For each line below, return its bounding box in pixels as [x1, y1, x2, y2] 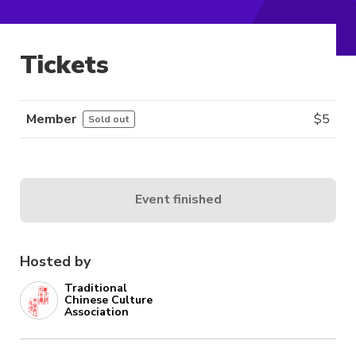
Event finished [134, 191, 222, 209]
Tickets [20, 48, 109, 83]
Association [64, 304, 129, 320]
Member [26, 110, 76, 128]
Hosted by [20, 251, 91, 271]
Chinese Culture [64, 292, 153, 308]
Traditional [64, 281, 127, 296]
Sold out [88, 112, 130, 126]
